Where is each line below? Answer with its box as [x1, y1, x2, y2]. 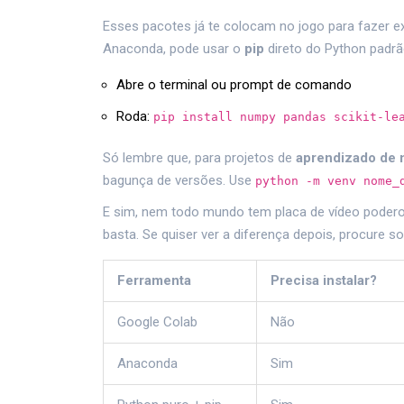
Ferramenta [117, 272, 191, 289]
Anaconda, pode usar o [103, 41, 244, 58]
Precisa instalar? [271, 272, 377, 289]
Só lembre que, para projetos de [103, 150, 296, 167]
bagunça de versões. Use [103, 172, 255, 189]
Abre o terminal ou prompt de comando [116, 77, 352, 94]
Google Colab [117, 314, 197, 331]
